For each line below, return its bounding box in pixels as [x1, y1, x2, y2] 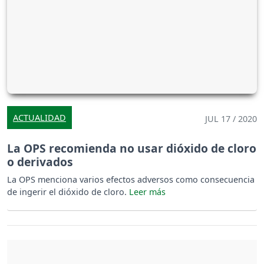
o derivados [7, 154, 73, 170]
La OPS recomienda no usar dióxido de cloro [7, 140, 256, 157]
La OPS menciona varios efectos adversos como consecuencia [7, 174, 255, 186]
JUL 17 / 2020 [205, 113, 257, 125]
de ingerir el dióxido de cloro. [7, 186, 129, 198]
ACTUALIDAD [13, 112, 66, 124]
